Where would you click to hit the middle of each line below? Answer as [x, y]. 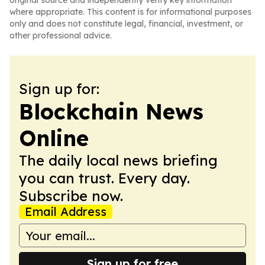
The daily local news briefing [118, 160]
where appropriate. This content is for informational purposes [130, 12]
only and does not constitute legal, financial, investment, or [126, 24]
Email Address [66, 211]
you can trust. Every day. [104, 178]
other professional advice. [61, 35]
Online [54, 138]
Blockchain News [111, 112]
